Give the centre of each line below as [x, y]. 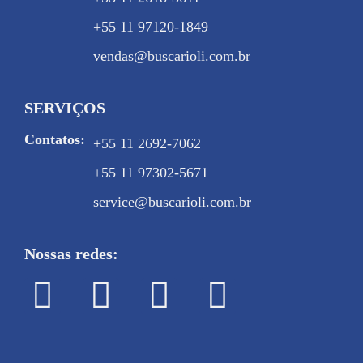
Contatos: [55, 139]
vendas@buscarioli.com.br [172, 56]
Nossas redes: [71, 254]
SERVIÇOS [65, 108]
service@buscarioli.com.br [172, 202]
